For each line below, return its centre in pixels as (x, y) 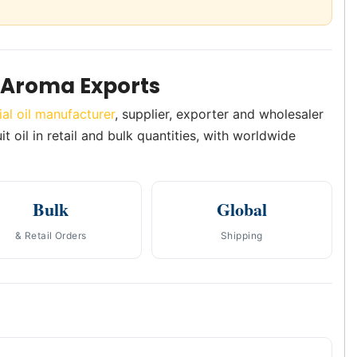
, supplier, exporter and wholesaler (219, 114)
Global (241, 210)
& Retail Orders (51, 236)
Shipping (241, 236)
